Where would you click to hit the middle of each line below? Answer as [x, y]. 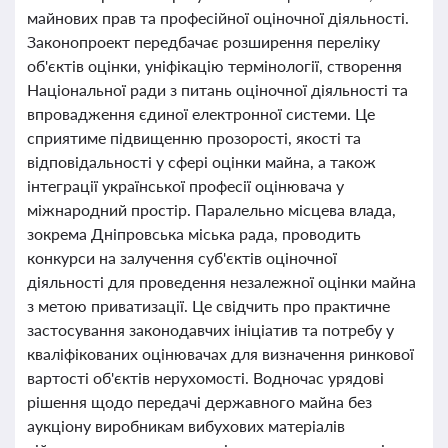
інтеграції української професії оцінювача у [185, 185]
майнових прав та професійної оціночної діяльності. [218, 17]
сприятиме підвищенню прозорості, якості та [194, 137]
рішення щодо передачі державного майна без [199, 401]
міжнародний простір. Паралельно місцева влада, [211, 209]
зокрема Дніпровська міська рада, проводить [194, 233]
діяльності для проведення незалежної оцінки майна [221, 281]
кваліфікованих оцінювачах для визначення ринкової [220, 353]
